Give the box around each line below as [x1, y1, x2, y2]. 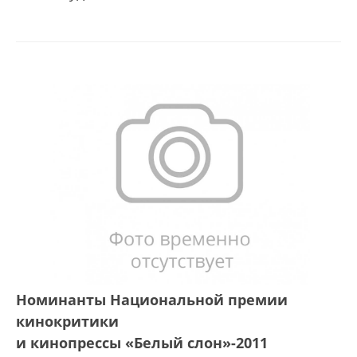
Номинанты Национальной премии [16, 289, 288, 309]
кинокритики [16, 311, 119, 331]
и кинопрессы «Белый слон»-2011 [16, 332, 268, 352]
